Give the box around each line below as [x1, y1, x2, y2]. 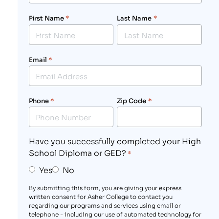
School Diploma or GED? [28, 147, 126, 158]
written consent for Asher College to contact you [28, 192, 173, 200]
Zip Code [117, 95, 147, 105]
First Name [28, 13, 64, 23]
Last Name [117, 13, 152, 23]
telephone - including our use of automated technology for [28, 209, 201, 218]
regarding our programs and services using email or [28, 200, 181, 209]
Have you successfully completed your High [28, 135, 201, 146]
